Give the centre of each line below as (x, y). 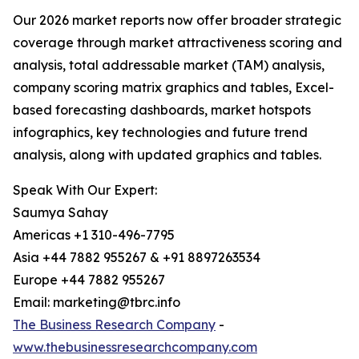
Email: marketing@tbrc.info (97, 303)
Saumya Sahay (61, 213)
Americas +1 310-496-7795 (94, 235)
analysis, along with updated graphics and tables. (167, 155)
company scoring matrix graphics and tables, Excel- (173, 88)
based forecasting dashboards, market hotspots (162, 110)
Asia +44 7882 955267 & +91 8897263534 (137, 258)
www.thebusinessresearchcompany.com (135, 347)
